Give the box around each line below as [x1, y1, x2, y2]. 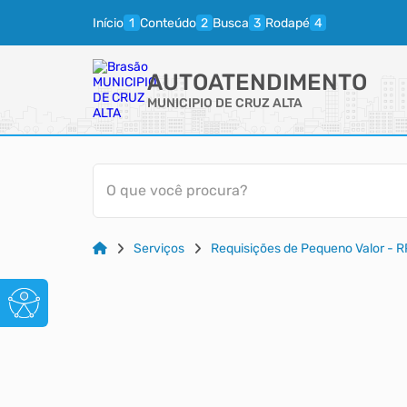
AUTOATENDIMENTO [147, 69, 367, 95]
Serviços [134, 241, 184, 256]
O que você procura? [106, 182, 248, 199]
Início [93, 15, 124, 31]
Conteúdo [140, 15, 196, 31]
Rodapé [265, 15, 310, 31]
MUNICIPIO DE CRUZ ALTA [147, 95, 303, 111]
